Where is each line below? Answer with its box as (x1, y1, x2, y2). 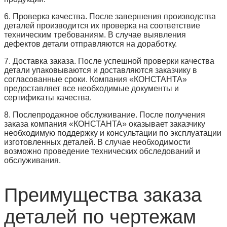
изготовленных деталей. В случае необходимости (4, 137, 191, 146)
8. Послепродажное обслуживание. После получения (4, 110, 205, 119)
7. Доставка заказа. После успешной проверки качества (4, 56, 214, 65)
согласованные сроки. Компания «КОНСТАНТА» (4, 74, 187, 84)
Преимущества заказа (4, 184, 202, 206)
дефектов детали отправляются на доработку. (4, 39, 177, 48)
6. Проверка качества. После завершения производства (4, 12, 216, 21)
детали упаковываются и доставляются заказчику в (4, 65, 197, 74)
